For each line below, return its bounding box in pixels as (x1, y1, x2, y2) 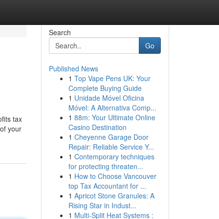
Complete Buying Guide (68, 83, 142, 93)
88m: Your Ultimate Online (74, 112, 155, 122)
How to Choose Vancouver (74, 171, 156, 181)
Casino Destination (68, 122, 127, 132)
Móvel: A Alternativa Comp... (68, 103, 156, 112)
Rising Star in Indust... (68, 200, 136, 210)
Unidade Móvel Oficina (74, 93, 144, 103)
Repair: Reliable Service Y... (68, 142, 154, 152)
